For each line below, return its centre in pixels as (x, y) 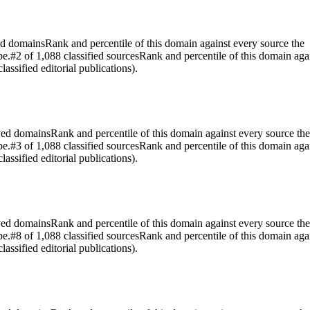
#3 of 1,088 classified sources (75, 145)
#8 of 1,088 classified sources (75, 235)
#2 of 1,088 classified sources (75, 55)
